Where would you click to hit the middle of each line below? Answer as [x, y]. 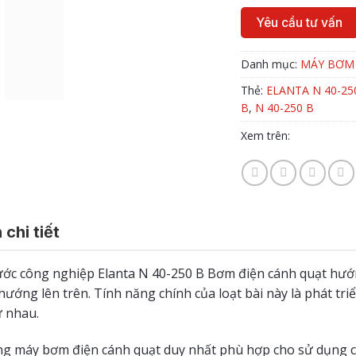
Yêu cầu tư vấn [300, 23]
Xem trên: [267, 136]
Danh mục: [270, 64]
